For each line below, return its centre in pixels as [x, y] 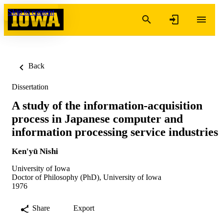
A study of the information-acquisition [107, 105]
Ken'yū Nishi [35, 151]
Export [84, 208]
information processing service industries [115, 132]
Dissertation [30, 87]
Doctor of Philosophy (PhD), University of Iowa [87, 177]
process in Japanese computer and [97, 119]
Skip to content [31, 12]
